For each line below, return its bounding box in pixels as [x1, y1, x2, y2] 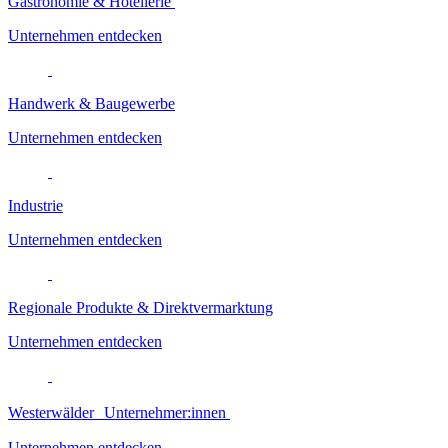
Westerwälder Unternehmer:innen [8, 403, 230, 421]
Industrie [8, 196, 63, 214]
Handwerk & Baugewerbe [8, 94, 175, 112]
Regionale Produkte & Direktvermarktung [8, 298, 273, 316]
